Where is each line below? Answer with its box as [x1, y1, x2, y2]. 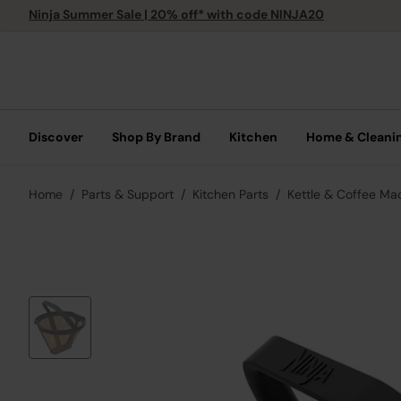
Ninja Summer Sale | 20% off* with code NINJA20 [29, 5, 324, 22]
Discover [29, 129, 83, 145]
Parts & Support [81, 186, 174, 202]
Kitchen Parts [192, 186, 269, 202]
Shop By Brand [112, 129, 200, 145]
